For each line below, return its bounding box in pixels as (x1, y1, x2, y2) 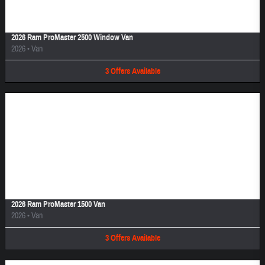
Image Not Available (113, 152, 152, 159)
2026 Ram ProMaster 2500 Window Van (11, 32, 133, 43)
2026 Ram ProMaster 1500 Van (11, 199, 105, 210)
